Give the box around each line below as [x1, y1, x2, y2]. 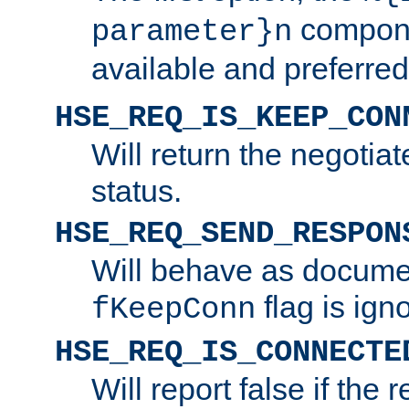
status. [91, 173, 182, 208]
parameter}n [91, 14, 292, 49]
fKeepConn [91, 291, 256, 327]
